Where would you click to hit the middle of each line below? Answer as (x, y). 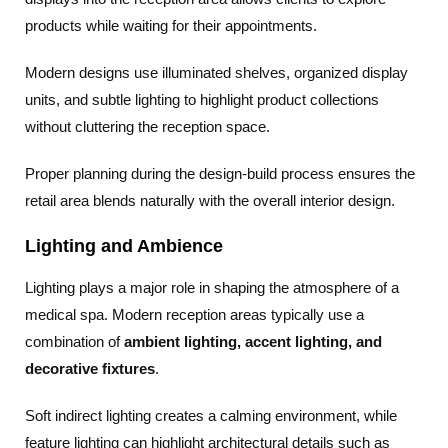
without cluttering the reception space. (147, 126)
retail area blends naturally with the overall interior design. (210, 200)
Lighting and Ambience (124, 246)
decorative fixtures (90, 368)
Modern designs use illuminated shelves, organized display (216, 72)
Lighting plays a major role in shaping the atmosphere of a (212, 287)
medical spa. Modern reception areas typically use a (194, 314)
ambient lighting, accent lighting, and (253, 341)
